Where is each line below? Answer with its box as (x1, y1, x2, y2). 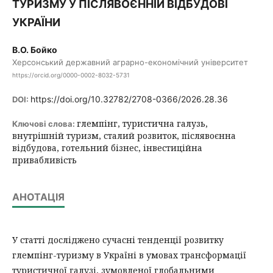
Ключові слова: (12, 118, 77, 129)
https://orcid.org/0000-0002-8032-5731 (12, 71, 130, 79)
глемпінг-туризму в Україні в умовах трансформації (12, 249, 246, 261)
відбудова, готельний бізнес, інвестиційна (12, 141, 202, 154)
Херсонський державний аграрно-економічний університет (12, 57, 248, 67)
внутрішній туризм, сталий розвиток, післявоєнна (12, 129, 236, 141)
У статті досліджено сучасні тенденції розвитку (12, 233, 224, 246)
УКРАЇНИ (12, 16, 60, 29)
